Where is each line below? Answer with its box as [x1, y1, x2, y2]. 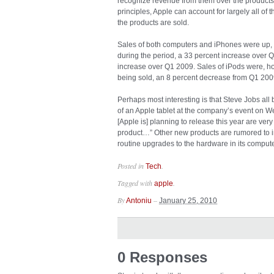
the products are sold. [117, 18, 189, 27]
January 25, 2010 [159, 196, 217, 205]
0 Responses [117, 249, 207, 265]
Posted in [117, 161, 146, 171]
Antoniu [126, 196, 152, 205]
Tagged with [117, 178, 154, 188]
